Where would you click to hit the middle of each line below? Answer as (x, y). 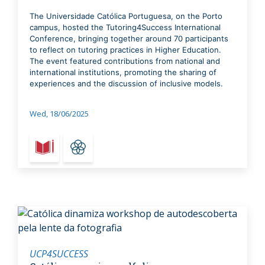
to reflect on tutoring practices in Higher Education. (125, 49)
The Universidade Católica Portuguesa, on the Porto (126, 16)
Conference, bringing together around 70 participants (129, 38)
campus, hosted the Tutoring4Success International (125, 27)
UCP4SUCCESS (59, 253)
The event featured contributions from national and (125, 61)
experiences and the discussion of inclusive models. (126, 83)
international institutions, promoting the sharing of (123, 72)
